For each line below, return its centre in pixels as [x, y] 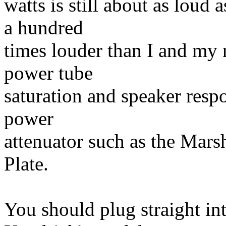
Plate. [26, 164]
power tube [48, 73]
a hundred [44, 27]
